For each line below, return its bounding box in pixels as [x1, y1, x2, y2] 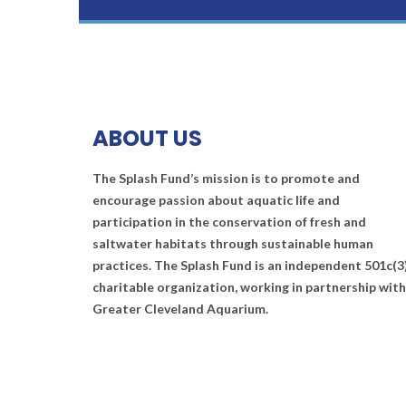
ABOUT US [92, 123, 202, 153]
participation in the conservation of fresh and [92, 214, 366, 229]
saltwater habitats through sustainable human [92, 236, 373, 251]
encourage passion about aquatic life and [92, 192, 340, 208]
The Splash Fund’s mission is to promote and [92, 170, 360, 186]
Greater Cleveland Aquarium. [92, 301, 268, 316]
